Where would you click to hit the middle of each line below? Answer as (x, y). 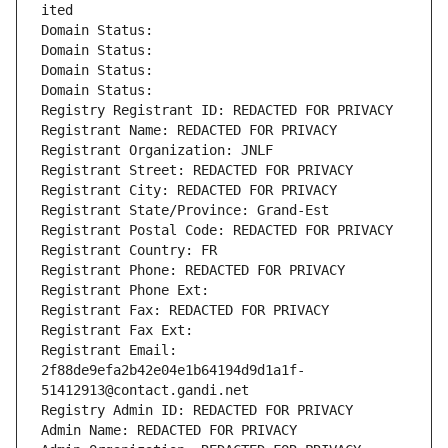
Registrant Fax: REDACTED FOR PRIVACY (185, 310)
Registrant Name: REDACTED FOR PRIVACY (189, 130)
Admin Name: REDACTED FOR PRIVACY (169, 430)
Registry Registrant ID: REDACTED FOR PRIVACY (217, 110)
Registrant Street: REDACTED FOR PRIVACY (197, 170)
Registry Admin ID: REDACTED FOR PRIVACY (197, 410)
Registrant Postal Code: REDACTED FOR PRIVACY (217, 230)
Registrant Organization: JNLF (157, 150)
